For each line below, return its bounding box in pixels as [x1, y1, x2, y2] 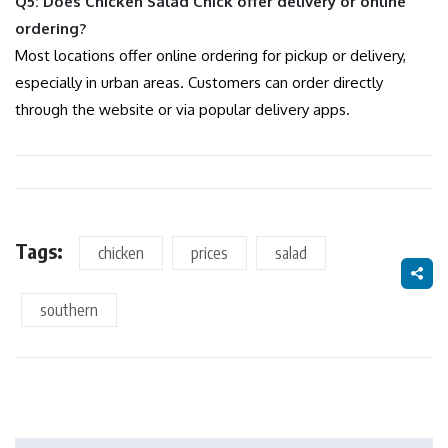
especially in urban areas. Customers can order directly [15, 73, 383, 93]
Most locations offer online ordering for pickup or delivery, [15, 46, 406, 66]
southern [40, 300, 98, 321]
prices [191, 243, 228, 264]
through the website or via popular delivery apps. [15, 100, 350, 120]
